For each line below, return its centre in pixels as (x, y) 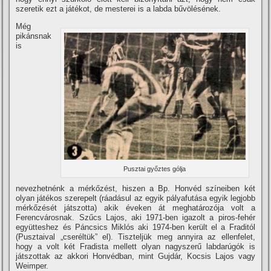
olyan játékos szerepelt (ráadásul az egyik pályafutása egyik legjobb (135, 198)
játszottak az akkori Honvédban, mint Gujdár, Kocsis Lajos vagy (135, 256)
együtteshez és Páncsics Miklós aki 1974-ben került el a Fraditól (135, 227)
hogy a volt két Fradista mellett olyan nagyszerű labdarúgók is (135, 247)
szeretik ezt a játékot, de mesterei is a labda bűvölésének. (119, 9)
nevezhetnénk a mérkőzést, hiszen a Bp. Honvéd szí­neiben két (135, 189)
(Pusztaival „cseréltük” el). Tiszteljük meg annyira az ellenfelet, (135, 237)
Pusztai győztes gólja (155, 169)
